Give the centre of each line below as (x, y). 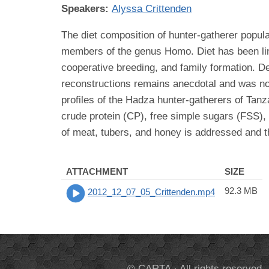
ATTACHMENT (97, 171)
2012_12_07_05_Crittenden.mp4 (151, 192)
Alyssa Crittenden (152, 8)
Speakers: (86, 8)
